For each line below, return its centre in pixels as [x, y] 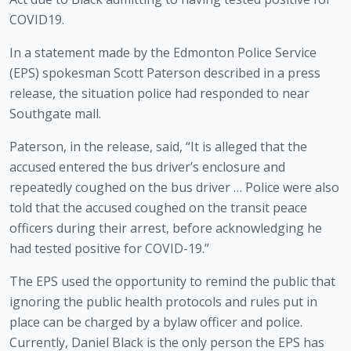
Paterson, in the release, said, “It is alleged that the [158, 146]
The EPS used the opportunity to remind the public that [172, 281]
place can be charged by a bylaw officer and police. [156, 322]
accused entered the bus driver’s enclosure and [147, 166]
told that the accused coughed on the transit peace [158, 207]
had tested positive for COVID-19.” [109, 248]
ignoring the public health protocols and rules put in [163, 301]
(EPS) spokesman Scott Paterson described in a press [165, 72]
